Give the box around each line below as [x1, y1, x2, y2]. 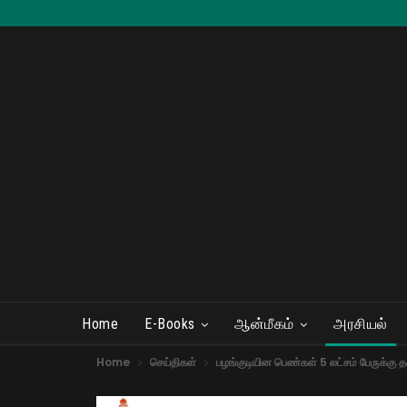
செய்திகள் [150, 354, 196, 370]
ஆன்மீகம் [234, 315, 294, 333]
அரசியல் [333, 315, 388, 333]
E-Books [144, 315, 195, 333]
